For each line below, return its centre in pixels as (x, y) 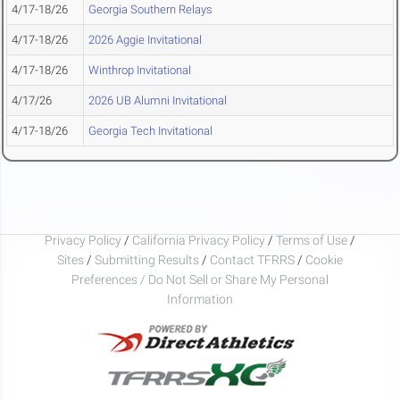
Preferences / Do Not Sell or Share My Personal (200, 279)
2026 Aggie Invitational (145, 40)
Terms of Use (312, 240)
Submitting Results (147, 259)
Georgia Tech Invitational (150, 131)
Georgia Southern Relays (150, 9)
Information (200, 299)
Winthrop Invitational (140, 70)
